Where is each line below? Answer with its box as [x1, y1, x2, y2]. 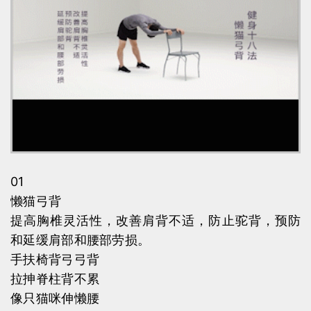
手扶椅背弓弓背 [10, 252, 100, 267]
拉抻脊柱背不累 [10, 271, 100, 287]
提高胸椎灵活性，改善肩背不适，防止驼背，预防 [10, 213, 301, 228]
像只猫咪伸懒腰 [10, 291, 100, 306]
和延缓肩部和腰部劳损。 [10, 233, 151, 248]
